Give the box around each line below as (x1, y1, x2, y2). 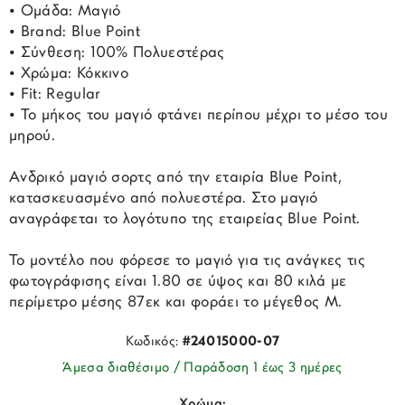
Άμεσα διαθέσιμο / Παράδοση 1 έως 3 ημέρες (62, 362, 343, 376)
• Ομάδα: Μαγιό (9, 4, 121, 20)
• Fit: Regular (9, 87, 101, 103)
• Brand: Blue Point (9, 24, 141, 41)
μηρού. (9, 128, 55, 145)
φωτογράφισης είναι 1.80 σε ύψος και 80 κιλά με (9, 274, 347, 290)
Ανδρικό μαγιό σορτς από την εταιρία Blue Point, (9, 170, 343, 186)
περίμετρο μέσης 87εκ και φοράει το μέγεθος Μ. (9, 295, 343, 311)
